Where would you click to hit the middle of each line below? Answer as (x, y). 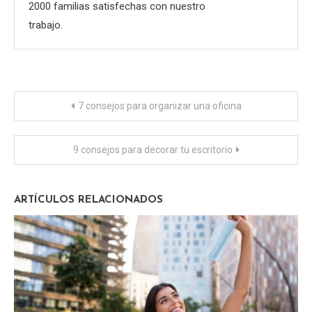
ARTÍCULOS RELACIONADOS (88, 200)
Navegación (72, 106)
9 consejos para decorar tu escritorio (153, 149)
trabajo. (46, 25)
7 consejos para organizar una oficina (159, 106)
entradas (57, 169)
